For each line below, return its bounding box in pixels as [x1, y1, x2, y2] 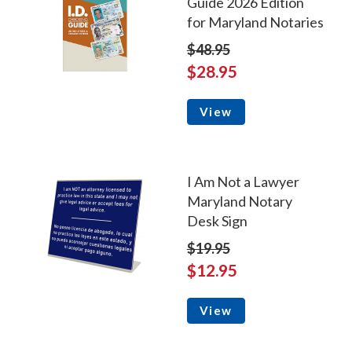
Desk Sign [186, 212, 247, 230]
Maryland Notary [186, 192, 292, 211]
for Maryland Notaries [186, 13, 324, 31]
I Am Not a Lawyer [186, 173, 299, 191]
